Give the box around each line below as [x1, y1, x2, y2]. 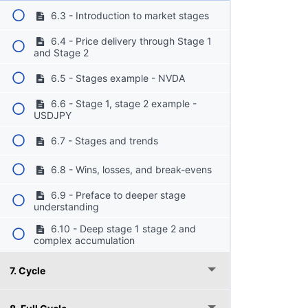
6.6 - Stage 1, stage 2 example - [47, 97, 197, 109]
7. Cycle [10, 264, 45, 276]
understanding [34, 200, 100, 212]
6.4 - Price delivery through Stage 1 [47, 34, 212, 47]
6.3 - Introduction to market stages [47, 9, 209, 21]
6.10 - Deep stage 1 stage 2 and [47, 222, 196, 234]
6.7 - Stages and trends [47, 134, 158, 146]
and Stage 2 [34, 46, 89, 58]
